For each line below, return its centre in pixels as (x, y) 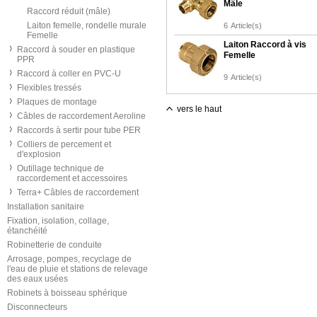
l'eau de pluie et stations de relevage (77, 269)
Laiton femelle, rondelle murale (87, 25)
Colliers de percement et (64, 144)
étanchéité (27, 231)
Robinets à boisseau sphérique (67, 293)
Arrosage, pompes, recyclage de (69, 259)
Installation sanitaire (46, 207)
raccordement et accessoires (72, 178)
